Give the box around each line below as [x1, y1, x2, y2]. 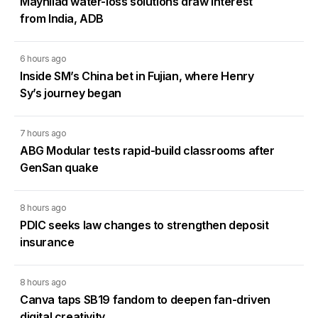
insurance [20, 234, 75, 249]
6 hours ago [20, 53, 67, 64]
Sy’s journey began [20, 85, 121, 100]
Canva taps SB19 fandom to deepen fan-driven [20, 292, 270, 307]
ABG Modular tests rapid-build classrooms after [20, 143, 275, 158]
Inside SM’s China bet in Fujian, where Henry [20, 68, 254, 83]
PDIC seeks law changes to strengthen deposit [20, 217, 269, 232]
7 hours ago [20, 127, 67, 138]
